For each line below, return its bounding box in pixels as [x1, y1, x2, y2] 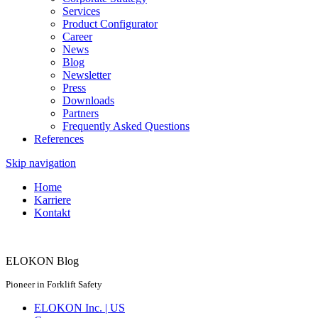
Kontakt [34, 207, 70, 219]
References [34, 133, 84, 146]
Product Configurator [62, 18, 158, 31]
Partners [62, 107, 99, 120]
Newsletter [62, 69, 111, 82]
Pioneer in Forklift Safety [6, 279, 102, 290]
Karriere [34, 194, 71, 207]
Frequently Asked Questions [62, 120, 190, 133]
